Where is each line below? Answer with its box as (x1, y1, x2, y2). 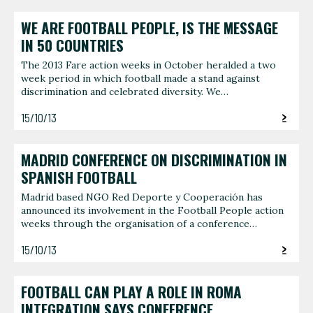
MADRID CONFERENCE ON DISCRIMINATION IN (21, 149, 287, 170)
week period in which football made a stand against (21, 72, 260, 85)
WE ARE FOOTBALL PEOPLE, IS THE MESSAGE (21, 17, 278, 38)
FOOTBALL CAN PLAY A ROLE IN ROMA (21, 281, 242, 303)
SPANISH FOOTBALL (21, 166, 137, 188)
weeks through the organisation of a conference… (21, 217, 257, 231)
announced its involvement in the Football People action (21, 204, 284, 217)
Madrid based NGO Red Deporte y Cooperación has (21, 191, 263, 204)
